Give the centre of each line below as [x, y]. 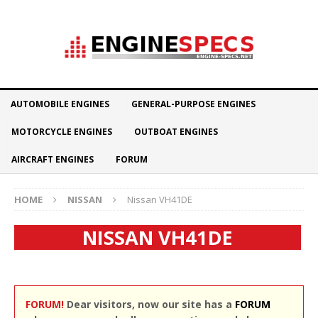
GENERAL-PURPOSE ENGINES [193, 104]
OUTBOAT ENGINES [176, 132]
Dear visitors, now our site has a [149, 304]
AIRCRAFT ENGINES [53, 159]
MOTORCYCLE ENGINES [62, 132]
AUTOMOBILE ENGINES [60, 104]
